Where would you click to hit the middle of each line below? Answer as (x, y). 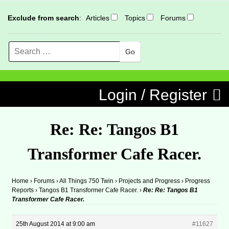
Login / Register (153, 95)
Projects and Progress (150, 181)
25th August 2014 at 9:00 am (56, 224)
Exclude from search (43, 18)
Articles (98, 18)
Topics (135, 18)
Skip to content (42, 86)
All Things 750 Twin (87, 181)
